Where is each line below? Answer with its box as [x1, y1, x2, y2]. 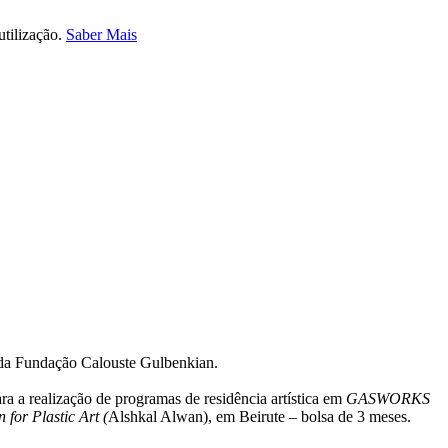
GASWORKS [346, 390, 430, 407]
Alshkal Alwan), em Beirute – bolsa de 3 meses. [108, 408, 411, 425]
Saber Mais [66, 26, 137, 43]
